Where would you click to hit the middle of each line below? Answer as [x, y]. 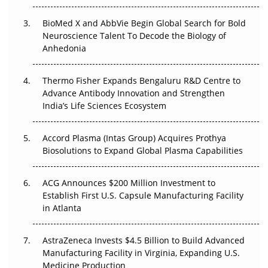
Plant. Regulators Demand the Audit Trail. [104, 117]
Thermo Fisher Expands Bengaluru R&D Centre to [141, 80]
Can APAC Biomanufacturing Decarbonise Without [121, 64]
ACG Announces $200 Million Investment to [129, 182]
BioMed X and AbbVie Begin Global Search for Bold [144, 23]
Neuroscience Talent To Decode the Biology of [134, 35]
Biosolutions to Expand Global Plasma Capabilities [143, 150]
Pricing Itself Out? [56, 77]
